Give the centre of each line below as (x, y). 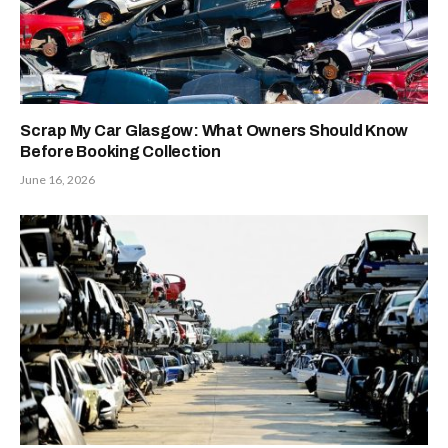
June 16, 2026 (57, 180)
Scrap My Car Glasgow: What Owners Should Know (214, 131)
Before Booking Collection (120, 152)
